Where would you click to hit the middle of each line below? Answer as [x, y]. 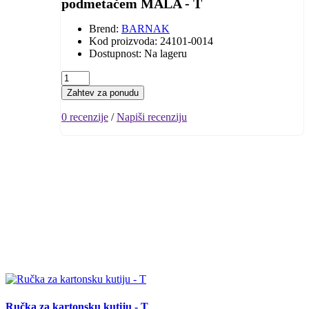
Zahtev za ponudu [103, 93]
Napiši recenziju [152, 117]
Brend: [105, 29]
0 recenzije [85, 117]
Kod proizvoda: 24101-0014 [151, 41]
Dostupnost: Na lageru [138, 54]
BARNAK [146, 29]
